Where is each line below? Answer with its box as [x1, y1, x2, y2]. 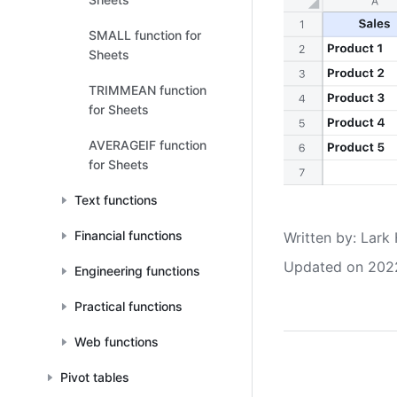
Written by [284, 229, 353, 247]
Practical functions [74, 299, 183, 314]
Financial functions [74, 228, 183, 243]
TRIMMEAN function [89, 82, 206, 97]
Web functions [74, 334, 159, 349]
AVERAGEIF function [89, 137, 206, 152]
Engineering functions [74, 263, 200, 278]
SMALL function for [89, 27, 201, 43]
